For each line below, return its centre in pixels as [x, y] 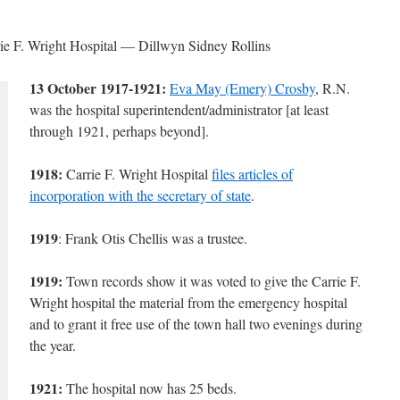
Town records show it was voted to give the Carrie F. [212, 281]
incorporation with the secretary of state [140, 195]
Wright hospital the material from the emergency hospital [188, 302]
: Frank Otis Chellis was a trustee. [153, 238]
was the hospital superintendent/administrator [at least [179, 109]
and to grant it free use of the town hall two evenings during [196, 324]
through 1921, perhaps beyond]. [119, 131]
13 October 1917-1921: [98, 88]
